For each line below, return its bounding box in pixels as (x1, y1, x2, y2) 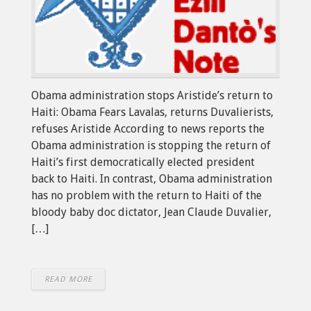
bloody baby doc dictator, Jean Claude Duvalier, (31, 205, 271, 219)
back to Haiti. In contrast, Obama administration (31, 171, 272, 185)
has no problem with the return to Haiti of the (31, 188, 262, 202)
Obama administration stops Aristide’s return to (31, 88, 273, 102)
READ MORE (44, 274, 92, 284)
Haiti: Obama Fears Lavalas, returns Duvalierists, (31, 105, 274, 119)
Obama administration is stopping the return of (31, 138, 271, 152)
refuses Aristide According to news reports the (31, 121, 264, 135)
